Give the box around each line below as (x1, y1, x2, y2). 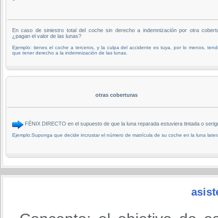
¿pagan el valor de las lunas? (12, 33, 81, 39)
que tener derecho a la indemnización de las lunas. (12, 50, 127, 55)
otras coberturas (95, 91, 138, 98)
